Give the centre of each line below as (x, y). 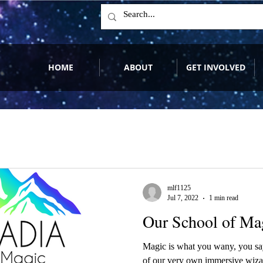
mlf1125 (179, 188)
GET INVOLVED (216, 68)
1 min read (224, 198)
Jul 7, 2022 (183, 198)
